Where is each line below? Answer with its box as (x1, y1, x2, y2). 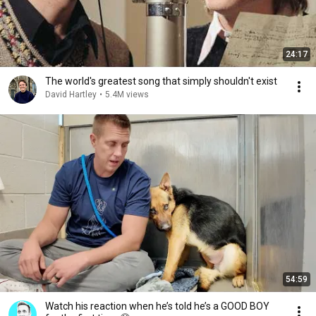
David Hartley (45, 90, 97, 99)
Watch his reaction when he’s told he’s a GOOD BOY (45, 300, 269, 312)
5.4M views (105, 90, 149, 99)
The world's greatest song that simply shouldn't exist (45, 75, 277, 87)
